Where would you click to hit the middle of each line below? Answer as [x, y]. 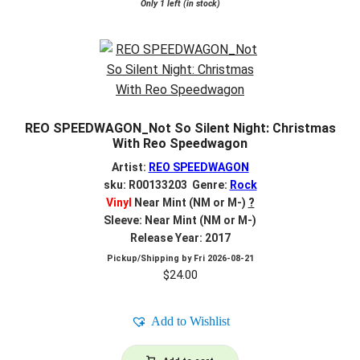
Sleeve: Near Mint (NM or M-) [180, 220]
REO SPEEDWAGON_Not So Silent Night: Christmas [180, 129]
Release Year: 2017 [180, 237]
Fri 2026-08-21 [223, 258]
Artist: [130, 167]
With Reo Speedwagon [180, 144]
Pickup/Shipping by [150, 258]
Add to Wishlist [190, 321]
